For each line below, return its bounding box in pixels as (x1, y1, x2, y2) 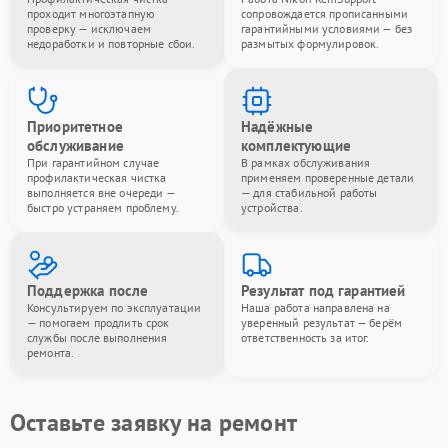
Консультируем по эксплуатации (27, 300, 202, 315)
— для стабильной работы (241, 185, 378, 200)
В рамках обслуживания (241, 155, 371, 170)
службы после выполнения (27, 330, 168, 345)
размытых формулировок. (241, 36, 380, 51)
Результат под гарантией (241, 281, 406, 300)
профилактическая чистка (27, 170, 167, 185)
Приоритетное (27, 117, 123, 136)
